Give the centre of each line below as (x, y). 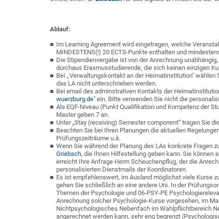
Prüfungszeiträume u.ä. (88, 138)
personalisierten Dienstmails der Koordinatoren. (122, 169)
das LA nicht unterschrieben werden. (107, 83)
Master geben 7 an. (83, 115)
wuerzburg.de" (76, 99)
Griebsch (69, 154)
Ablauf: (60, 29)
